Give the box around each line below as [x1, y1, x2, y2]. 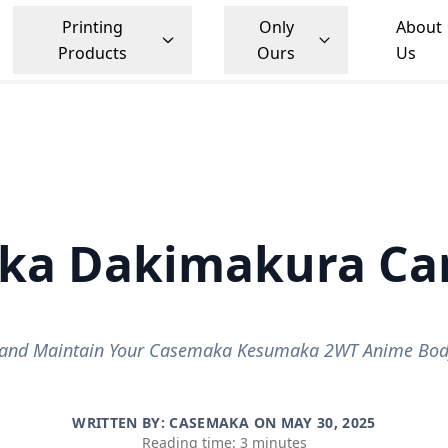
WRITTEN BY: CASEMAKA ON [72, 413, 281, 432]
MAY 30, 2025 [280, 413, 376, 432]
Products [57, 42, 127, 64]
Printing [61, 16, 123, 38]
